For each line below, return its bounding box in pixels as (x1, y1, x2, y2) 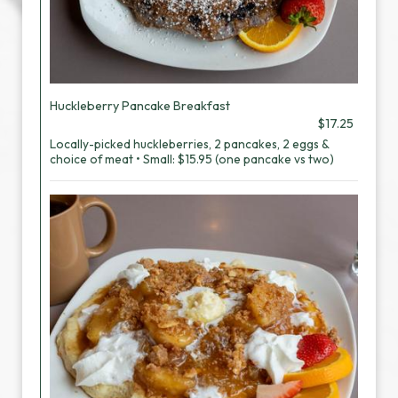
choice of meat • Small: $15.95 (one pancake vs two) (50, 151, 334, 167)
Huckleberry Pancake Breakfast (50, 98, 230, 114)
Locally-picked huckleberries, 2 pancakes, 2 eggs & (50, 136, 329, 152)
